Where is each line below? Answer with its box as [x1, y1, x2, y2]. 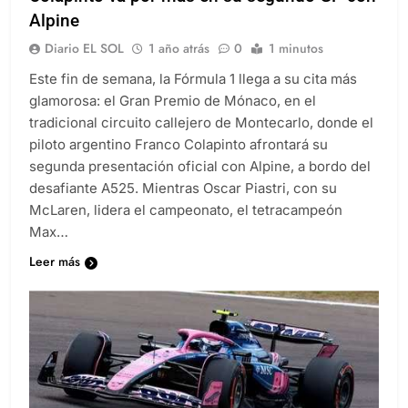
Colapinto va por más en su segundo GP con [29, 2, 376, 24]
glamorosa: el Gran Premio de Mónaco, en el [29, 108, 316, 127]
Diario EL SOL [45, 56, 124, 75]
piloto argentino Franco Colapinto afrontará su [29, 152, 328, 170]
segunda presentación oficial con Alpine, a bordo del [29, 174, 371, 192]
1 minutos [269, 56, 323, 75]
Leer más [29, 269, 80, 288]
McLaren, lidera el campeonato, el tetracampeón [29, 218, 342, 236]
